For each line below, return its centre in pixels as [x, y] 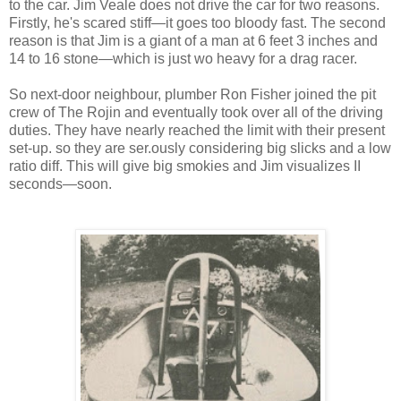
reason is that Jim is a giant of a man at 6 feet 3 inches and [193, 40]
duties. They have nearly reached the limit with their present [197, 130]
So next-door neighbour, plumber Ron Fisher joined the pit [192, 94]
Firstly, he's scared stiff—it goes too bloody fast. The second [197, 22]
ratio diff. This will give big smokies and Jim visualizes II [185, 166]
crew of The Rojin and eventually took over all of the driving [196, 112]
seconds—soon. [60, 183]
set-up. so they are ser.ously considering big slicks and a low [200, 148]
